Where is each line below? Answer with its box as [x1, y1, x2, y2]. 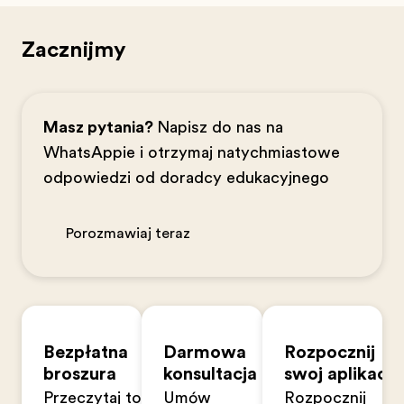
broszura [43, 363, 116, 384]
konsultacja [163, 363, 258, 384]
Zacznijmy [22, 37, 126, 62]
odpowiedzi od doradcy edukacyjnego [43, 169, 329, 187]
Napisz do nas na [157, 118, 283, 136]
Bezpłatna [43, 342, 128, 363]
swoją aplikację [283, 363, 401, 384]
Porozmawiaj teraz [65, 225, 190, 242]
